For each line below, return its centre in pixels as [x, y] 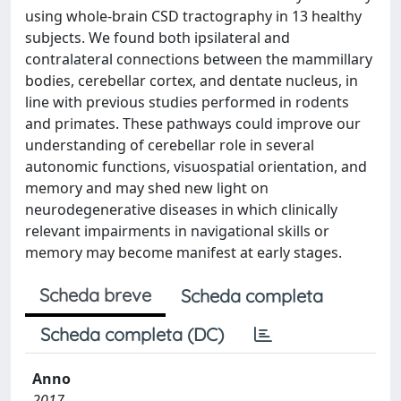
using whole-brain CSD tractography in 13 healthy [193, 16]
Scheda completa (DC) [132, 334]
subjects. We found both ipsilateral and [158, 38]
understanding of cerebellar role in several [170, 145]
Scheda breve [95, 295]
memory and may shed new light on [147, 188]
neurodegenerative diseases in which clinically [181, 209]
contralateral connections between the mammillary [199, 59]
